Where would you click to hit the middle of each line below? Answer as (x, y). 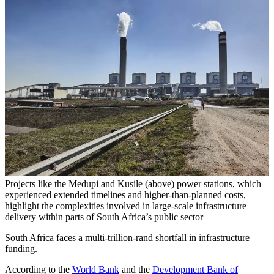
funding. (22, 249)
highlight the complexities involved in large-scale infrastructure (126, 206)
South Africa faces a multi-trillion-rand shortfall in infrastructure (127, 238)
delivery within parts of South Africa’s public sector (104, 217)
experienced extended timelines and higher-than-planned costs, (125, 195)
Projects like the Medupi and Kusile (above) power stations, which (133, 184)
